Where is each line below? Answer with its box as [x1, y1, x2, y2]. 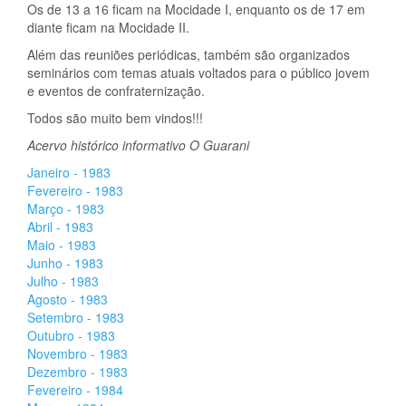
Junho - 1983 [27, 254, 103, 272]
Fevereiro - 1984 [27, 381, 123, 399]
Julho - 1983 [27, 272, 99, 290]
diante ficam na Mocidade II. [27, 18, 189, 36]
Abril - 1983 [27, 217, 93, 236]
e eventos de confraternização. [27, 82, 205, 100]
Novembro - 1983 [27, 344, 128, 362]
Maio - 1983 [27, 236, 96, 254]
